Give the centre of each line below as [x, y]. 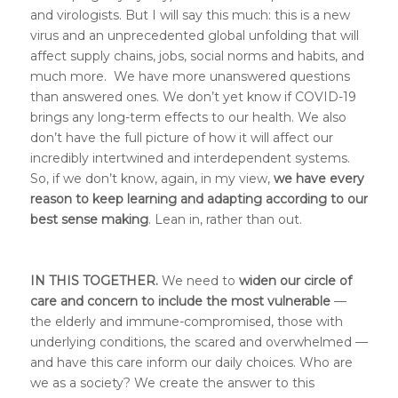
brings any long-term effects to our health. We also [188, 117]
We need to [198, 281]
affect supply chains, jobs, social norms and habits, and [197, 56]
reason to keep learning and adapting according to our [199, 199]
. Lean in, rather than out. [225, 219]
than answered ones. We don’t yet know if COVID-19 [193, 96]
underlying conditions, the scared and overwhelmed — [199, 342]
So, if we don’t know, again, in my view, [151, 178]
